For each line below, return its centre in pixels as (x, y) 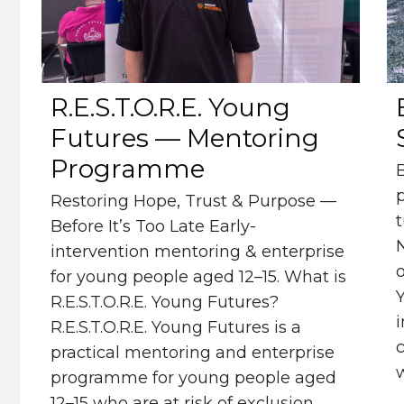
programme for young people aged (193, 377)
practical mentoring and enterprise (193, 352)
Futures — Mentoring (185, 138)
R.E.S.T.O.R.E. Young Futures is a (176, 327)
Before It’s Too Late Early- (153, 226)
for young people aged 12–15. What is (198, 276)
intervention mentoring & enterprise (197, 251)
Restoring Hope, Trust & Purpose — (193, 201)
